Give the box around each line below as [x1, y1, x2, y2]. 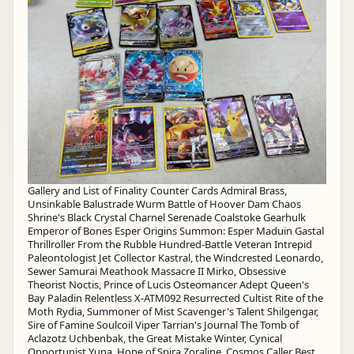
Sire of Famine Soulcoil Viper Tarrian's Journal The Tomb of [28, 317, 299, 332]
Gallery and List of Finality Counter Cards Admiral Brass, [28, 183, 287, 198]
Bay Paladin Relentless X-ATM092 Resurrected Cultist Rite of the [28, 290, 323, 305]
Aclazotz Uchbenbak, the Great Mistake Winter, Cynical [28, 330, 282, 345]
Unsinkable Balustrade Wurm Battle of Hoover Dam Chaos [28, 196, 301, 211]
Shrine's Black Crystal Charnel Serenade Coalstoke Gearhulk [28, 209, 306, 224]
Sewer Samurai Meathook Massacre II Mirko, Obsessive [28, 263, 286, 278]
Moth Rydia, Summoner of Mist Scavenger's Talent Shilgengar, [28, 303, 318, 318]
